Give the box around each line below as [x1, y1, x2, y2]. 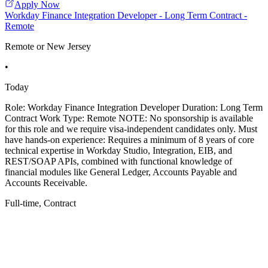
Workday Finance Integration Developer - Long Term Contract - [5, 10, 247, 20]
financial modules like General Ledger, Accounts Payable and [5, 166, 237, 177]
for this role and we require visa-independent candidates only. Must [5, 123, 257, 134]
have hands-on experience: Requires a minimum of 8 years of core [5, 134, 254, 145]
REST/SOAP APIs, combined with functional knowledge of [5, 156, 232, 166]
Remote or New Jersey [5, 41, 91, 51]
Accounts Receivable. [5, 177, 87, 188]
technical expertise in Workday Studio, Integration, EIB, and [5, 145, 232, 156]
